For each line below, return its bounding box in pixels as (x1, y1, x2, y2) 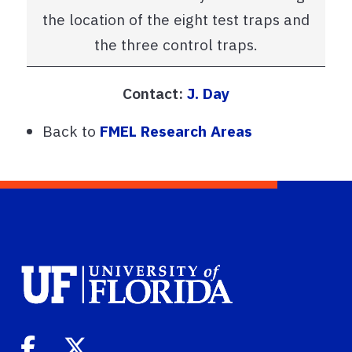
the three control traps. (94, 35, 258, 55)
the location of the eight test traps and (42, 9, 310, 30)
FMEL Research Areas (100, 121, 252, 141)
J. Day (187, 83, 229, 103)
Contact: (123, 83, 183, 103)
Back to (42, 121, 100, 141)
